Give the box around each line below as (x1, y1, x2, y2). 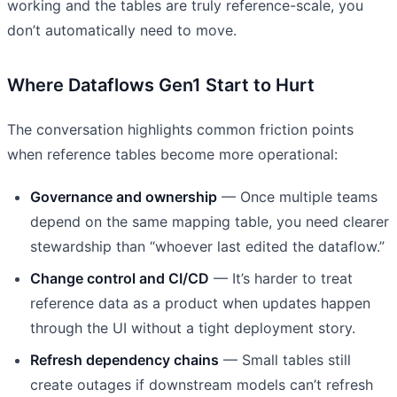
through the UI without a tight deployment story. (30, 318, 355, 337)
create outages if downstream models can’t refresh (30, 375, 373, 393)
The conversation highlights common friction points (7, 120, 354, 138)
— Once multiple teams (217, 187, 378, 206)
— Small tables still (219, 350, 351, 369)
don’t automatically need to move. (7, 20, 237, 39)
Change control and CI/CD (30, 269, 209, 287)
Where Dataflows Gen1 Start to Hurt (7, 74, 315, 96)
